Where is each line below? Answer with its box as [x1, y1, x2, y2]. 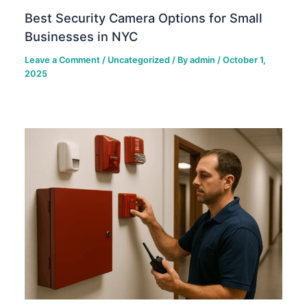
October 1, [223, 54, 267, 65]
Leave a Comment [25, 54, 101, 65]
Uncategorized [108, 54, 171, 65]
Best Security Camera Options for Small [25, 10, 263, 25]
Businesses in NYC [25, 28, 138, 44]
